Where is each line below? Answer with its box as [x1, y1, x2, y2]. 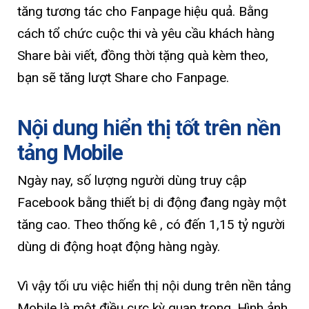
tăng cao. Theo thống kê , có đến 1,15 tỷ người [17, 216, 285, 232]
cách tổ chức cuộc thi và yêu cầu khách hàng [17, 26, 275, 42]
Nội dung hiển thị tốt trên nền [17, 114, 281, 141]
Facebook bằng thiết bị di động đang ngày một [17, 194, 286, 210]
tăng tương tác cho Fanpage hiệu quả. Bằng [17, 3, 268, 20]
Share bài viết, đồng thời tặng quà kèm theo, [17, 48, 268, 64]
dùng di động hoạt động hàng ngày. [17, 238, 223, 255]
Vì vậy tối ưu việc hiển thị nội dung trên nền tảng [17, 277, 291, 294]
